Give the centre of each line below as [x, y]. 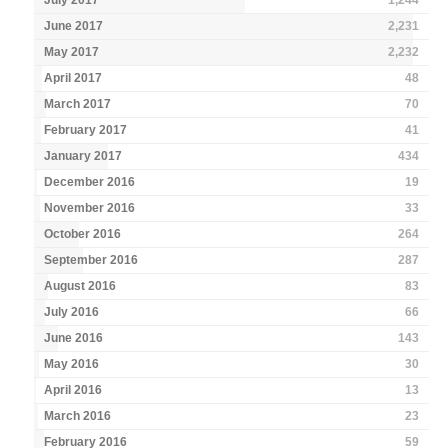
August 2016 [80, 286]
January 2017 [83, 156]
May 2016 [72, 364]
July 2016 [72, 312]
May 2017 [72, 52]
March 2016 [78, 416]
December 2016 [90, 182]
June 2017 [74, 26]
